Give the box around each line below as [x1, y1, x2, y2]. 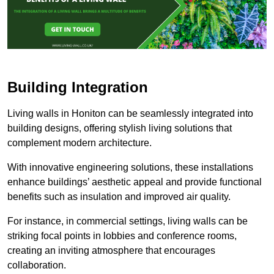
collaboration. [7, 259, 66, 270]
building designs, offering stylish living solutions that [7, 122, 232, 133]
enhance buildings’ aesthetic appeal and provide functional [7, 176, 262, 187]
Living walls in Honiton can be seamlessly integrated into [7, 108, 253, 119]
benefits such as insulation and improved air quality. [7, 191, 231, 202]
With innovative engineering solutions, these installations [7, 161, 253, 172]
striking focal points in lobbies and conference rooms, [7, 230, 237, 241]
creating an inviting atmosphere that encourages [7, 245, 215, 256]
